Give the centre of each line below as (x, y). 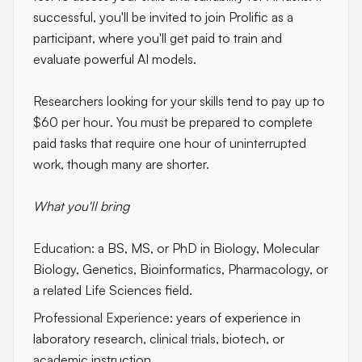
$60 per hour (72, 122)
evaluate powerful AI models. (115, 59)
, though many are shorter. (135, 164)
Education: (64, 248)
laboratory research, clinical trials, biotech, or (159, 339)
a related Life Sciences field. (113, 290)
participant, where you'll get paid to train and (158, 38)
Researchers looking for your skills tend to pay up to (179, 101)
